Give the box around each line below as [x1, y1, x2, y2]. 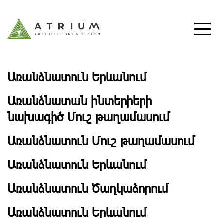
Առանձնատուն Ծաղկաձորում [7, 180, 168, 196]
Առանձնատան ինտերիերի [7, 92, 152, 109]
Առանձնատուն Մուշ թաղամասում [7, 132, 195, 148]
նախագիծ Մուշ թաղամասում [7, 109, 170, 125]
